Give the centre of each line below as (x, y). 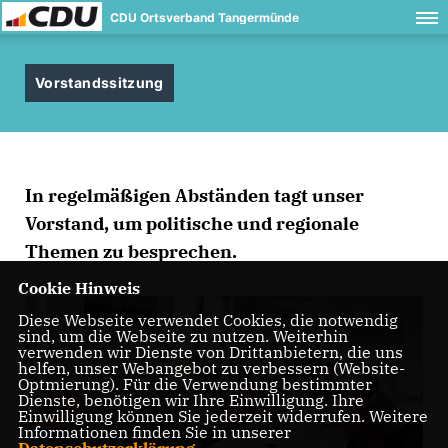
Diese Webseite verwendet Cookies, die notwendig (207, 319)
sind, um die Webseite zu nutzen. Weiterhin (182, 335)
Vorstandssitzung (99, 82)
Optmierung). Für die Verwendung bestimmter (194, 383)
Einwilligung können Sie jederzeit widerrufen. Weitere (222, 415)
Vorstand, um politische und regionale (192, 223)
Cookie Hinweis (78, 287)
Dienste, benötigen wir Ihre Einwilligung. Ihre (190, 399)
